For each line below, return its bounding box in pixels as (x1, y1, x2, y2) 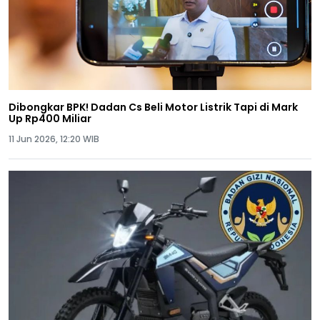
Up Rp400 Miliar (9, 111, 91, 126)
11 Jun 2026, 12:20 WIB (9, 133, 99, 145)
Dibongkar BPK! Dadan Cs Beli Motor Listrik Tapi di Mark (9, 100, 298, 114)
